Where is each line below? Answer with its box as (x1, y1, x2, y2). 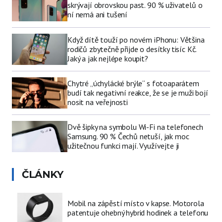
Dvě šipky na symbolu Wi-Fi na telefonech (67, 121, 203, 132)
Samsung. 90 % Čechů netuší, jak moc (67, 131, 189, 141)
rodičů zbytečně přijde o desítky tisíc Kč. (67, 44, 197, 54)
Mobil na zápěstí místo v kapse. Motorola (67, 198, 204, 209)
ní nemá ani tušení (67, 9, 128, 20)
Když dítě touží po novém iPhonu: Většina (67, 34, 205, 45)
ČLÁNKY (22, 168, 63, 180)
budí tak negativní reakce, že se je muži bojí (67, 87, 208, 98)
